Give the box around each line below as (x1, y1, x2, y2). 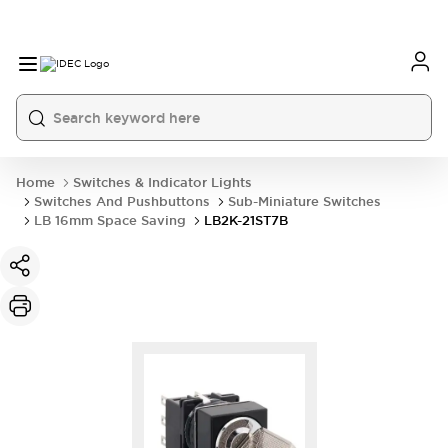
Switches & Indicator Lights (73, 174, 252, 191)
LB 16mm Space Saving (34, 212, 186, 229)
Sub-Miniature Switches (228, 193, 381, 210)
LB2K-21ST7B (204, 212, 288, 229)
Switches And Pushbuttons (34, 193, 210, 210)
